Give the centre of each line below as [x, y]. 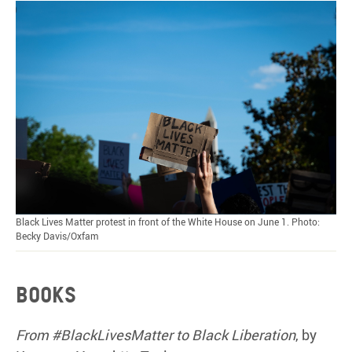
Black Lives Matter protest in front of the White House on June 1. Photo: [168, 221]
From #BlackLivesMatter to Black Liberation [156, 334]
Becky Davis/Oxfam [57, 235]
